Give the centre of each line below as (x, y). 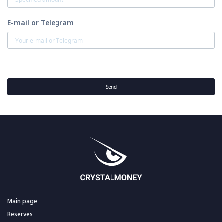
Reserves (20, 214)
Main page (22, 201)
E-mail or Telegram (41, 23)
